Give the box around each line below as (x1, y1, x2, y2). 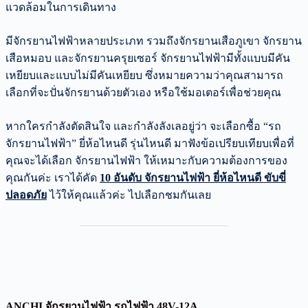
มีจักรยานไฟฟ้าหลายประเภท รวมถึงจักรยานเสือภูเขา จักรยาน (5, 34, 302, 47)
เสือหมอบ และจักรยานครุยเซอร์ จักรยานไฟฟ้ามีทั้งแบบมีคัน (5, 52, 290, 64)
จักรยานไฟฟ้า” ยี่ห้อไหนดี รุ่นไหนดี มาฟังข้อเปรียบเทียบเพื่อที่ (5, 137, 294, 149)
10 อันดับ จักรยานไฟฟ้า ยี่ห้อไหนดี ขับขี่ (100, 171, 286, 184)
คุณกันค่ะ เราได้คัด (5, 171, 100, 184)
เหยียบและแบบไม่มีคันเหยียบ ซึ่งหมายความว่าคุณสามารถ (5, 69, 283, 81)
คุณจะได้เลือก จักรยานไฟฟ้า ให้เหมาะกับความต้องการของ (5, 154, 287, 166)
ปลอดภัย (5, 188, 47, 201)
